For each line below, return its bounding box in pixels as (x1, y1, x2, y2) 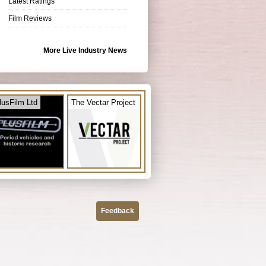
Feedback (101, 206, 134, 215)
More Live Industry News (43, 46, 127, 55)
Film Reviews (8, 14, 52, 23)
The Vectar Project (71, 97, 135, 107)
